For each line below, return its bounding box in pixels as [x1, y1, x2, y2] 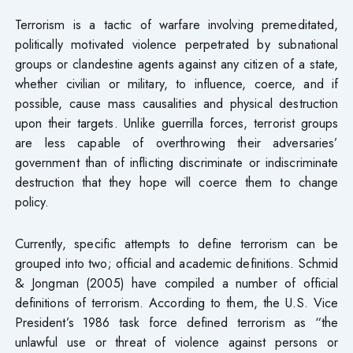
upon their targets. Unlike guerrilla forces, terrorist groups [14, 113, 339, 132]
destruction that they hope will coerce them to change [14, 172, 339, 191]
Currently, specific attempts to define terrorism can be [14, 233, 339, 253]
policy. [14, 191, 50, 211]
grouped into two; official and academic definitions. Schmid [14, 253, 339, 273]
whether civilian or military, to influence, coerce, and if [14, 73, 339, 93]
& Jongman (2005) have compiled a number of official [14, 273, 339, 292]
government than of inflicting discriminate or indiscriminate [14, 152, 339, 172]
